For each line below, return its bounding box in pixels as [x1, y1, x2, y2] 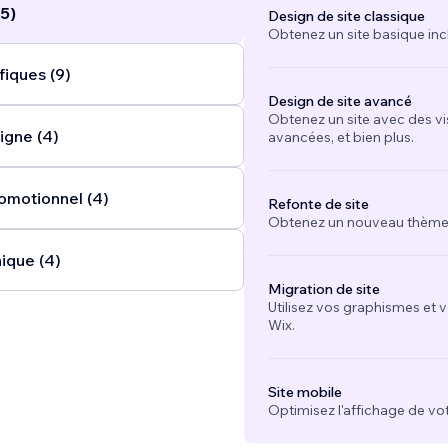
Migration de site [267, 280, 380, 299]
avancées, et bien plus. [267, 128, 414, 147]
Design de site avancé [267, 92, 412, 111]
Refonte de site [267, 195, 369, 214]
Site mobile [267, 383, 342, 402]
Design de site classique [267, 7, 425, 26]
